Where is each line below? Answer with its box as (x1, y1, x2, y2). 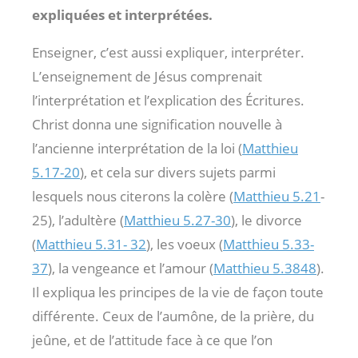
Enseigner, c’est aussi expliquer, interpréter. (32, 42, 304, 62)
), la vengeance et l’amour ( (48, 258, 213, 277)
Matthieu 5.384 (213, 258, 308, 277)
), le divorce (231, 210, 302, 229)
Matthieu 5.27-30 (124, 210, 231, 229)
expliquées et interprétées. (32, 5, 213, 24)
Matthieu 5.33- (223, 234, 314, 253)
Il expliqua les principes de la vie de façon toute (32, 282, 324, 301)
